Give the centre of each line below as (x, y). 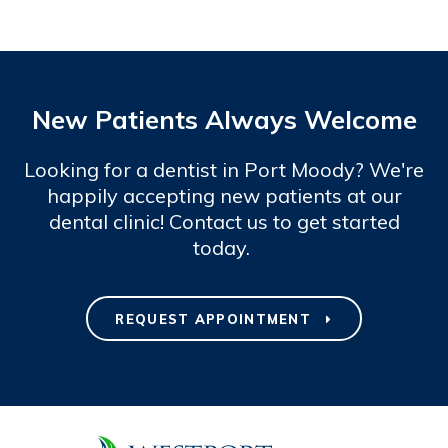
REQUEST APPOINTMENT (216, 318)
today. (224, 248)
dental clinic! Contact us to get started (224, 222)
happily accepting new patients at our (224, 196)
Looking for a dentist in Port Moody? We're (224, 170)
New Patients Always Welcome (224, 119)
